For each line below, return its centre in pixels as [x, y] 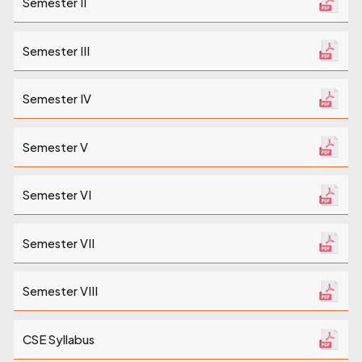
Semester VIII [60, 291]
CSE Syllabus [58, 339]
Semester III [56, 51]
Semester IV [57, 99]
